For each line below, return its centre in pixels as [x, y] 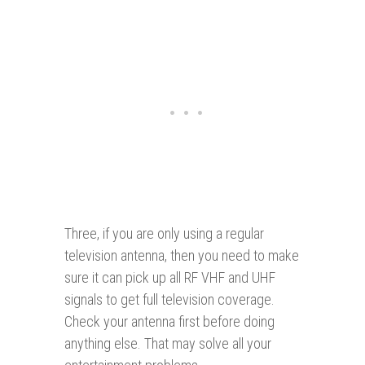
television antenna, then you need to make [182, 256]
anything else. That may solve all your [168, 344]
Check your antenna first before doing [169, 322]
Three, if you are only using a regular [164, 234]
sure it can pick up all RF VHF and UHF [170, 278]
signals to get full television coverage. [169, 300]
